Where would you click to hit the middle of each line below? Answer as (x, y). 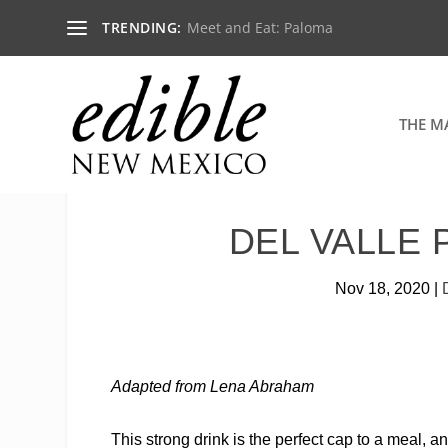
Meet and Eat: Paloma (259, 27)
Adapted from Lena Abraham (213, 386)
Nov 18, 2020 (383, 288)
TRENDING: (142, 27)
